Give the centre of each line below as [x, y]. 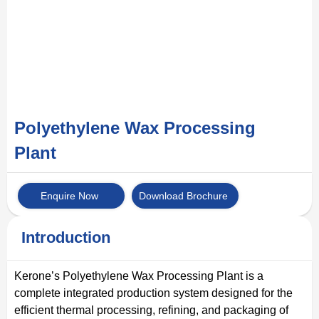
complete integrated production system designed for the [153, 293]
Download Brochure [183, 195]
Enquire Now [69, 195]
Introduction [66, 237]
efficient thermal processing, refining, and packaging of [151, 310]
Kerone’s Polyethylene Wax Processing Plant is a [139, 276]
